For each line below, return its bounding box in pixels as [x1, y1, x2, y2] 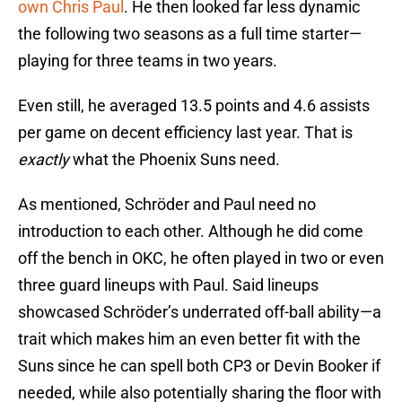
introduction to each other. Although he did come [18, 222, 363, 241]
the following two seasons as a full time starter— [18, 24, 362, 44]
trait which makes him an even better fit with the [18, 329, 361, 349]
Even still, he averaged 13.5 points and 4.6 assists [18, 96, 370, 116]
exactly [18, 150, 69, 170]
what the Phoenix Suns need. [69, 150, 280, 170]
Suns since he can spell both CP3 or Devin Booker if [18, 356, 380, 376]
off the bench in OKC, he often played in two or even [18, 249, 384, 268]
